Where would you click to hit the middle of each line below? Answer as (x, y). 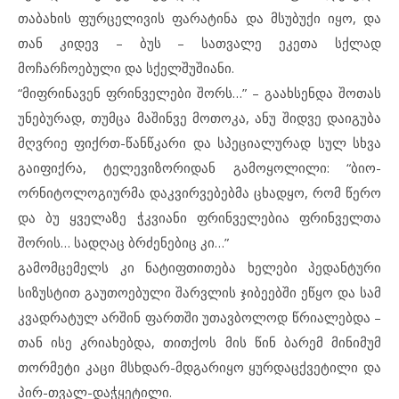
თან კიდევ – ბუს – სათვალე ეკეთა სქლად (199, 43)
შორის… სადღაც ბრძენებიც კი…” (123, 242)
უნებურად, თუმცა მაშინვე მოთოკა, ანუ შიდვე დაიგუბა (199, 118)
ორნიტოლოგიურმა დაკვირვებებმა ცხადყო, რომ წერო (199, 192)
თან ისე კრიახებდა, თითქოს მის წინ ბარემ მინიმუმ (199, 342)
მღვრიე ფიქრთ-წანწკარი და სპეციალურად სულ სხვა (199, 142)
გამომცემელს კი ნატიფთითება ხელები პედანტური (199, 267)
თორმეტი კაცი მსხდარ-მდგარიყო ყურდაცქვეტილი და (199, 367)
